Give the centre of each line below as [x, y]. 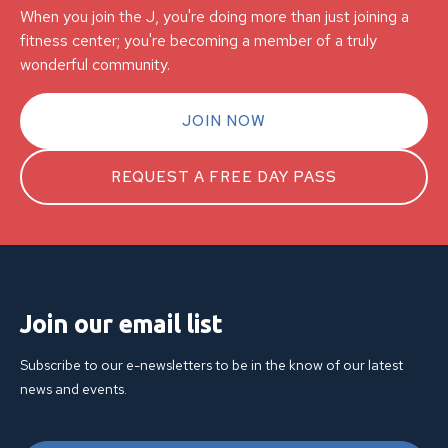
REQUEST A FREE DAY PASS [224, 176]
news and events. [73, 388]
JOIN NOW [224, 120]
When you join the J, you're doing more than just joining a [214, 16]
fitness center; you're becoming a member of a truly [198, 40]
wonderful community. [95, 64]
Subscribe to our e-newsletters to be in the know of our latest [211, 364]
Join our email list [120, 324]
